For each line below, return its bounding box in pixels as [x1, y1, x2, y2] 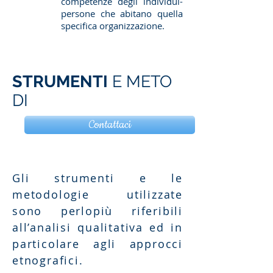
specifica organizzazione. [61, 19, 167, 32]
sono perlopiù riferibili [12, 204, 183, 218]
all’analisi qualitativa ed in [12, 220, 183, 235]
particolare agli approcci [12, 236, 183, 251]
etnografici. [12, 253, 83, 268]
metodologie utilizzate [12, 187, 183, 202]
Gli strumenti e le [12, 171, 183, 185]
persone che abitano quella [61, 7, 183, 19]
